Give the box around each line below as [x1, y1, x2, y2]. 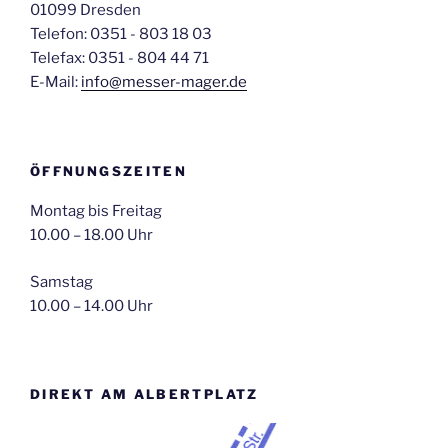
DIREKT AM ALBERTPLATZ [30, 386, 259, 403]
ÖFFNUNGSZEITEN [30, 162, 188, 179]
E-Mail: [30, 73, 81, 92]
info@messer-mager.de [81, 73, 247, 92]
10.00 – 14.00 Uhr [30, 296, 153, 315]
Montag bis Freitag [30, 202, 162, 221]
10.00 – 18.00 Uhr [30, 226, 153, 245]
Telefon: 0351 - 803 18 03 [30, 25, 212, 44]
